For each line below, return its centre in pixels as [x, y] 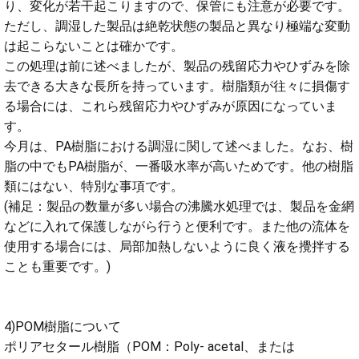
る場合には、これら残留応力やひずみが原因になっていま [171, 106]
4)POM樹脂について [63, 326]
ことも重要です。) [57, 266]
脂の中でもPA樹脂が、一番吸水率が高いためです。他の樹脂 [179, 166]
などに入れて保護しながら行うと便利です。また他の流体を [177, 226]
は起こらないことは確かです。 [94, 46]
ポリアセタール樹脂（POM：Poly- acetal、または [149, 346]
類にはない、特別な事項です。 [94, 186]
